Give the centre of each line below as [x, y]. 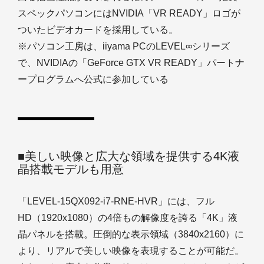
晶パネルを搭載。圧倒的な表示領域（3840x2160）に [131, 234]
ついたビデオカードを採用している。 [98, 30]
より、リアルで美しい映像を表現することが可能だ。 [131, 251]
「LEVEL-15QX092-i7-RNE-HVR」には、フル [116, 201]
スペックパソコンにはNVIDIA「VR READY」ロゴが [129, 13]
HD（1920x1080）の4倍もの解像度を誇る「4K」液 [128, 218]
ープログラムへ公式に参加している [93, 79]
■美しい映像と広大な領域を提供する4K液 [128, 156]
